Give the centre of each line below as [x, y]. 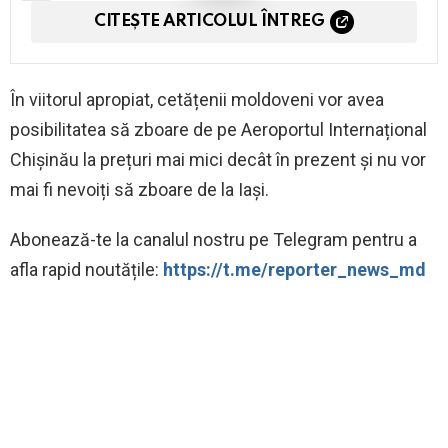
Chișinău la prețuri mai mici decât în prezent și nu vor [218, 160]
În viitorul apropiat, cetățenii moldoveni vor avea [197, 100]
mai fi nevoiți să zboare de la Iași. [139, 190]
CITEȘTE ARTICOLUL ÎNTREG [209, 22]
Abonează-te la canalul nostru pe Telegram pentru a [213, 240]
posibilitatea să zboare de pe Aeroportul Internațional [218, 130]
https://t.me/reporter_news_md [294, 270]
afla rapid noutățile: [86, 270]
